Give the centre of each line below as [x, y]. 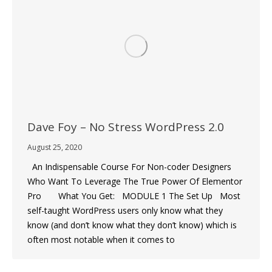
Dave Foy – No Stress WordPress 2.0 [126, 127]
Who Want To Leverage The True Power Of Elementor [135, 182]
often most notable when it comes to [101, 240]
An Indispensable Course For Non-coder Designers [129, 167]
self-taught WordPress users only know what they [125, 211]
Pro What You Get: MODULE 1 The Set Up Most [134, 196]
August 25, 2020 [55, 148]
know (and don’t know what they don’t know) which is [132, 225]
